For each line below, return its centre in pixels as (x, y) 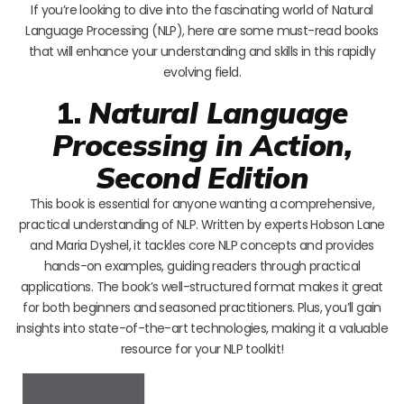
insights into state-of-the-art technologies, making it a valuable (202, 328)
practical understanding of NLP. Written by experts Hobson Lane (202, 224)
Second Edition (202, 177)
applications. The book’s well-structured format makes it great (202, 286)
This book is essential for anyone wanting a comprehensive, (202, 203)
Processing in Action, (202, 144)
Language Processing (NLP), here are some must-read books (202, 30)
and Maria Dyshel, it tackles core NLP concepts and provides (202, 245)
